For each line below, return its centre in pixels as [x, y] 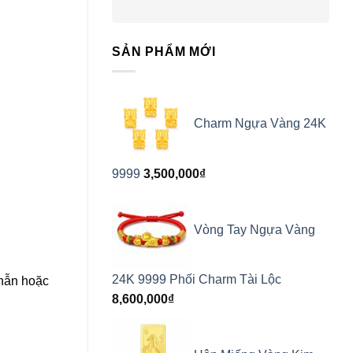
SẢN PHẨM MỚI [164, 52]
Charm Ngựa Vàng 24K [260, 124]
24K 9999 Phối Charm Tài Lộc [197, 280]
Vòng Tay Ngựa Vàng [255, 229]
